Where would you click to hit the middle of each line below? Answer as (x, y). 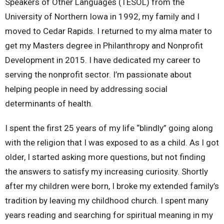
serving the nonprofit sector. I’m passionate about (98, 75)
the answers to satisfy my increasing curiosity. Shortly (106, 172)
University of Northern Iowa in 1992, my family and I (102, 17)
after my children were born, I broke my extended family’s (112, 186)
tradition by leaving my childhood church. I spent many (107, 201)
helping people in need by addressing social (86, 89)
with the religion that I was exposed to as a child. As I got (112, 143)
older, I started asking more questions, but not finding (105, 157)
